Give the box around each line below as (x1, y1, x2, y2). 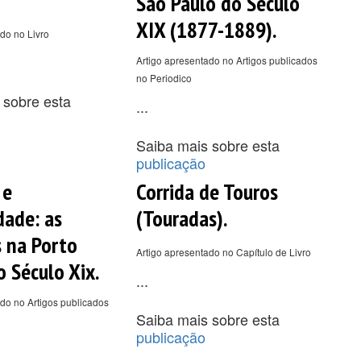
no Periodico (135, 70, 192, 85)
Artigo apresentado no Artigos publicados (135, 52, 317, 67)
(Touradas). (135, 202, 227, 233)
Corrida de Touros (135, 176, 278, 206)
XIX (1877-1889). (135, 14, 276, 44)
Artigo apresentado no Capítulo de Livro (135, 244, 311, 259)
